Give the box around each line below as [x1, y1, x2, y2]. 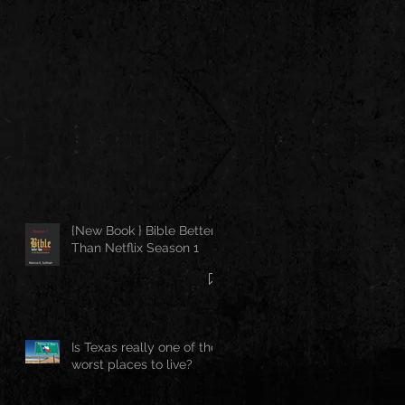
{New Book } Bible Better [71, 222, 215, 238]
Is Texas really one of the [71, 339, 218, 354]
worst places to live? [71, 356, 193, 372]
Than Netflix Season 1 [71, 240, 199, 255]
